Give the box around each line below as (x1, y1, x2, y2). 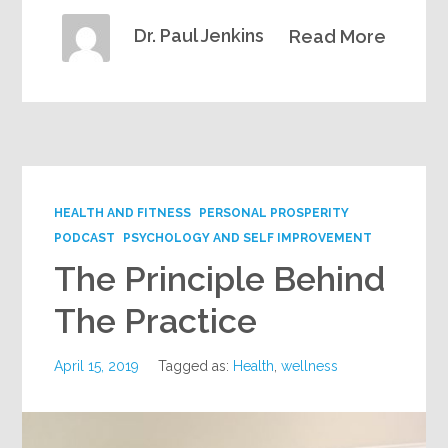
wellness (281, 357, 339, 374)
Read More (288, 25, 386, 47)
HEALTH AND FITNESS (54, 205, 192, 220)
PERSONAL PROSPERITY (199, 205, 350, 220)
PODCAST (54, 230, 116, 245)
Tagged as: (158, 357, 234, 374)
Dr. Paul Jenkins (134, 24, 265, 46)
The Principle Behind (54, 258, 386, 299)
